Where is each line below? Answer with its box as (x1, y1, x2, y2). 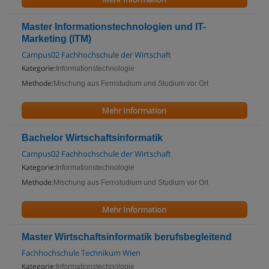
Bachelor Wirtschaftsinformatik (22, 133, 163, 143)
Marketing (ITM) (22, 34, 91, 44)
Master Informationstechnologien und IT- (22, 22, 206, 32)
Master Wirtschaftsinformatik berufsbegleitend (22, 232, 232, 242)
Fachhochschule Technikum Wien (22, 247, 141, 258)
